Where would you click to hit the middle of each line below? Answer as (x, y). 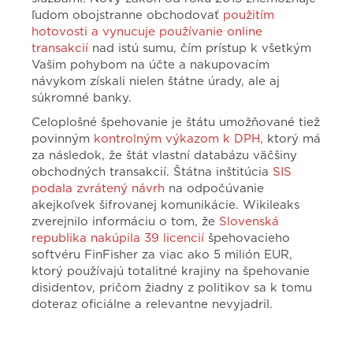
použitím (249, 15)
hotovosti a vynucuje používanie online (147, 32)
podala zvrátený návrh (98, 189)
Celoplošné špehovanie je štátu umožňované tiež (176, 123)
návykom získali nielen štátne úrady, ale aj (156, 82)
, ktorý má (290, 139)
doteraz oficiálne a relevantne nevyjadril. (152, 305)
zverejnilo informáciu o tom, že (125, 222)
